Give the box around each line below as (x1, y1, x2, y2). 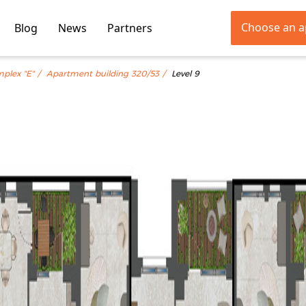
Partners (107, 20, 153, 36)
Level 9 (171, 68, 199, 80)
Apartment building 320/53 (46, 68, 159, 80)
